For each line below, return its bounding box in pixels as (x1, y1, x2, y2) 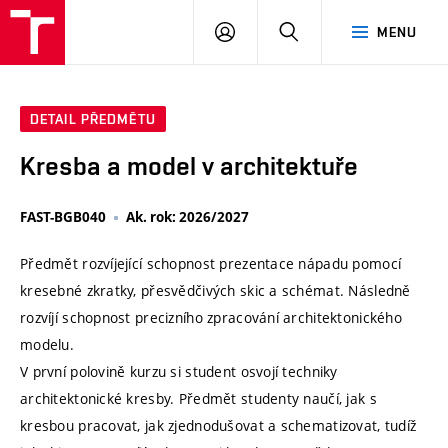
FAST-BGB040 (20, 208, 106, 227)
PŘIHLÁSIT (234, 23, 306, 39)
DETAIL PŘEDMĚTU (30, 111, 156, 128)
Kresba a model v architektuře (20, 151, 358, 182)
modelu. (20, 335, 74, 355)
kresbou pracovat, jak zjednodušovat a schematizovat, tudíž (20, 416, 417, 436)
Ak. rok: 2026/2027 (126, 208, 249, 227)
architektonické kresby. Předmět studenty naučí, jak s (20, 389, 377, 409)
